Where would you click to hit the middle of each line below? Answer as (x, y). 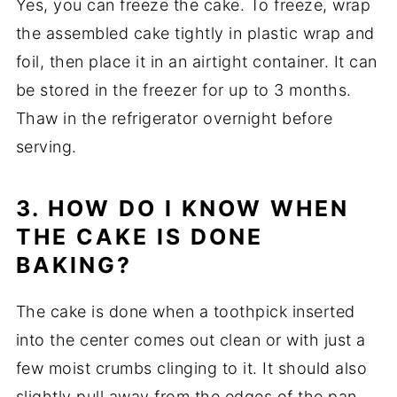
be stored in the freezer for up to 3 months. (183, 90)
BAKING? (74, 265)
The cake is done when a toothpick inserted (185, 312)
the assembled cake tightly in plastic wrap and (195, 34)
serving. (46, 147)
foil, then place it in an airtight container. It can (196, 62)
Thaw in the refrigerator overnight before (174, 119)
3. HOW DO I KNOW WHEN (182, 209)
